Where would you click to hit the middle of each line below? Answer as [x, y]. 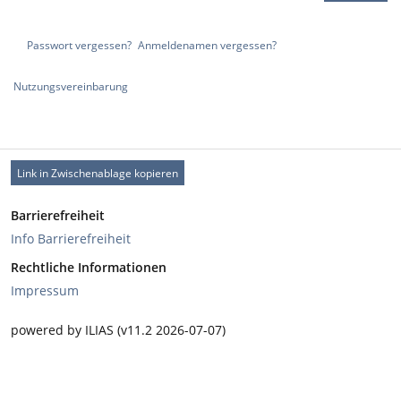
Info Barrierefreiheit [71, 239]
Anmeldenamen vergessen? [207, 46]
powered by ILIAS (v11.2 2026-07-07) [118, 330]
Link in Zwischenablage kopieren [98, 173]
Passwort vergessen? [79, 46]
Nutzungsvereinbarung [71, 87]
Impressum [45, 291]
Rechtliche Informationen [89, 268]
